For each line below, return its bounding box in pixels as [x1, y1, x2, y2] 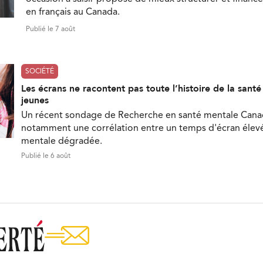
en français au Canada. [26, 8, 120, 18]
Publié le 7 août [26, 26, 75, 33]
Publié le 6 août [21, 153, 70, 160]
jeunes [21, 94, 49, 107]
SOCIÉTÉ [25, 68, 54, 76]
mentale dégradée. [21, 137, 102, 147]
